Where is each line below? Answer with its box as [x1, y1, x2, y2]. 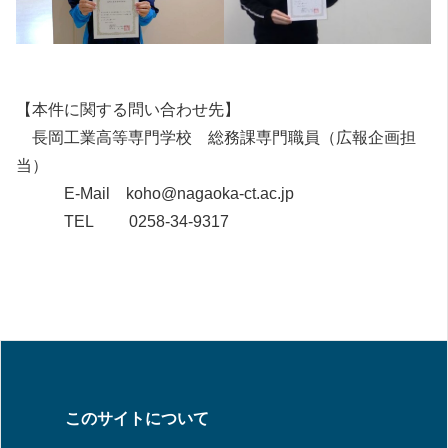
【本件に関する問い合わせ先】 [16, 100, 240, 118]
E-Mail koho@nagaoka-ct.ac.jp [16, 184, 294, 202]
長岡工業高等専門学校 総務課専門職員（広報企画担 [16, 128, 416, 146]
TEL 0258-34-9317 [16, 212, 229, 230]
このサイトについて [65, 409, 209, 427]
